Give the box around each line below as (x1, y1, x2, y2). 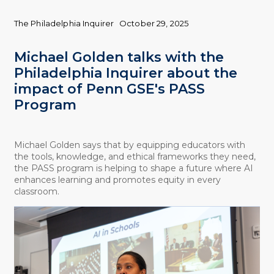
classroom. (13, 185, 59, 197)
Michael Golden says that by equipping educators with (13, 139, 245, 150)
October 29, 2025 (119, 18, 189, 29)
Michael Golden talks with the (13, 49, 224, 66)
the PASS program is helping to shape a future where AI (13, 162, 253, 174)
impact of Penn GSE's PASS (13, 81, 205, 98)
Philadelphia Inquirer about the (13, 65, 237, 82)
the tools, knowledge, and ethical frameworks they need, (13, 150, 256, 162)
